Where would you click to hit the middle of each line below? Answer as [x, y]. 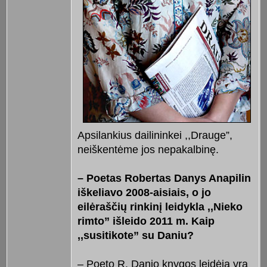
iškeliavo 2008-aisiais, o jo [144, 192]
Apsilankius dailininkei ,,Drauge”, [155, 135]
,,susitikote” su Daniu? [135, 235]
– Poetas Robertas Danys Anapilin [164, 178]
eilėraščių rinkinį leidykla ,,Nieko [160, 207]
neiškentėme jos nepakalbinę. [148, 149]
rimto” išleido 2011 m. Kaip [146, 221]
